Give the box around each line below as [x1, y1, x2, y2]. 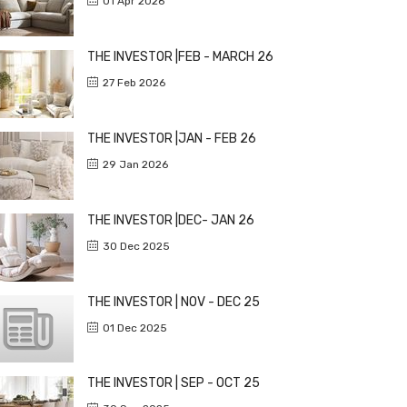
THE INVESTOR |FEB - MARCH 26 [87, 48, 273, 65]
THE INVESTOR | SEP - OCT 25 [87, 374, 260, 391]
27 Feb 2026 [103, 75, 165, 89]
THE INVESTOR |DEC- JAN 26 [87, 212, 254, 228]
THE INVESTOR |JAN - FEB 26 [87, 130, 256, 146]
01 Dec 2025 [103, 321, 167, 334]
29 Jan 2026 [103, 157, 168, 171]
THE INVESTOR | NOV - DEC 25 [87, 293, 260, 310]
